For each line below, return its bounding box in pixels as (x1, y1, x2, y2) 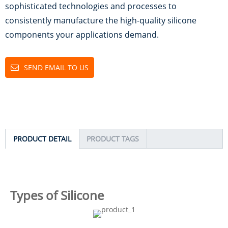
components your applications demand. (5, 29, 159, 40)
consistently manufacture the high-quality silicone (5, 15, 196, 26)
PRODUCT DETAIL (13, 134, 71, 144)
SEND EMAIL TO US (24, 63, 89, 72)
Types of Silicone (10, 187, 104, 204)
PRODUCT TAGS (87, 134, 139, 144)
